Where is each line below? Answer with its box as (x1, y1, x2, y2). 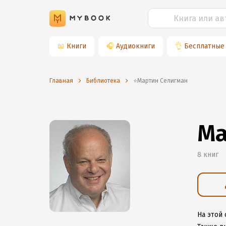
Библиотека (86, 77, 120, 84)
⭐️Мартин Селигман (137, 77, 188, 84)
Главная (49, 77, 73, 84)
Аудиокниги (116, 42, 155, 50)
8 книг (197, 150, 218, 159)
